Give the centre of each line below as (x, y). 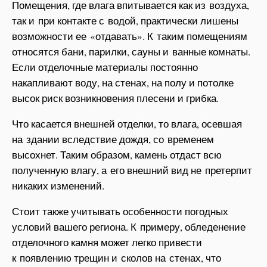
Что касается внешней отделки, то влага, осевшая (127, 124)
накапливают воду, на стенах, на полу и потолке (123, 83)
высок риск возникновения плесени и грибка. (115, 98)
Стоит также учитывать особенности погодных (120, 211)
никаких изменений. (58, 186)
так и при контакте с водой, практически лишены (125, 21)
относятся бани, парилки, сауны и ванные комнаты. (131, 52)
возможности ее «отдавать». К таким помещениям (130, 36)
